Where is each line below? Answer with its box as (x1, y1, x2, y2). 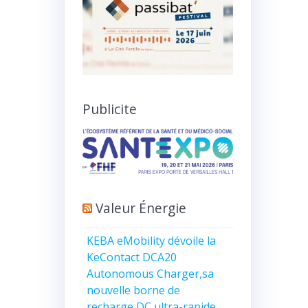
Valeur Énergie (95, 198, 186, 217)
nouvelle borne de (87, 283, 181, 298)
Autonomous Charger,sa (87, 266, 214, 282)
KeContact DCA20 (87, 250, 177, 265)
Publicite (82, 99, 137, 118)
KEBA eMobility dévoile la (87, 233, 217, 249)
